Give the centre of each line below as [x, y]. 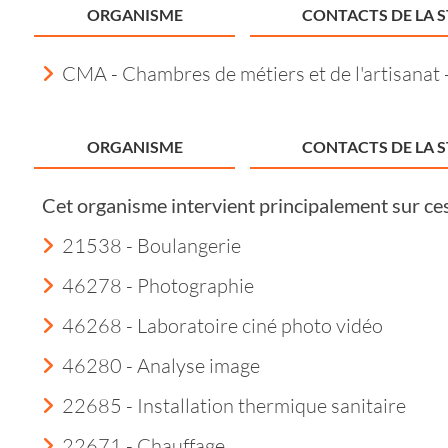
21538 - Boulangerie [151, 245]
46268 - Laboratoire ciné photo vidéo [222, 325]
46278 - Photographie [158, 285]
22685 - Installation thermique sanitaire [234, 405]
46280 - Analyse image [161, 365]
